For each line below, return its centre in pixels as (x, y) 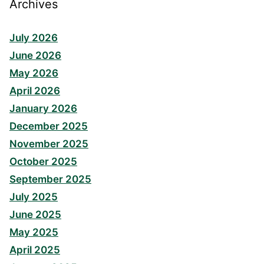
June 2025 (35, 215)
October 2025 (43, 162)
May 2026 (34, 73)
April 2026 (35, 91)
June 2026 (35, 56)
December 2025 (49, 126)
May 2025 (34, 232)
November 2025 (49, 144)
